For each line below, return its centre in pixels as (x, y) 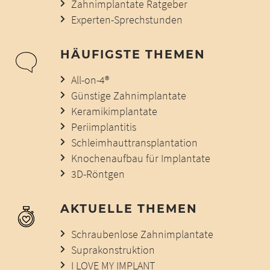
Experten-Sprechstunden (127, 20)
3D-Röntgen (98, 174)
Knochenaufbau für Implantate (140, 158)
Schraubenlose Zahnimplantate (142, 234)
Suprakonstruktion (113, 250)
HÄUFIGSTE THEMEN (133, 54)
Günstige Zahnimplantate (128, 96)
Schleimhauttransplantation (134, 143)
